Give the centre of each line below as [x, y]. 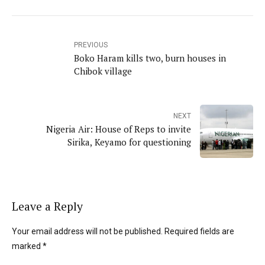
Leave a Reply [47, 206]
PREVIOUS [91, 45]
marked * [29, 246]
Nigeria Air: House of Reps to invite [119, 129]
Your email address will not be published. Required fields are [123, 232]
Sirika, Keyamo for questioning [129, 142]
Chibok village [103, 71]
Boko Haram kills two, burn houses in [150, 58]
